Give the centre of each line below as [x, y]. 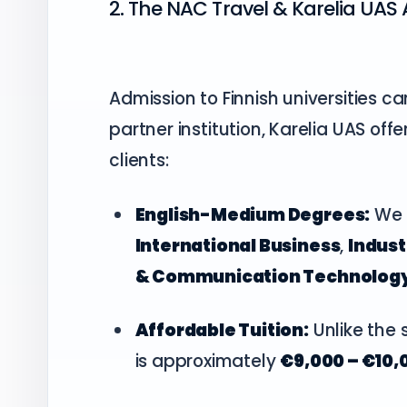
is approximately [208, 362]
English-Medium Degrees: [253, 214]
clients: [139, 161]
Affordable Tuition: [222, 331]
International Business [238, 245]
